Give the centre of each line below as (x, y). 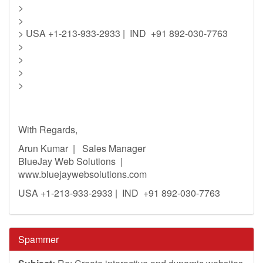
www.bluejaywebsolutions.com (82, 174)
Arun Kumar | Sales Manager (82, 148)
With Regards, (48, 129)
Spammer (38, 239)
